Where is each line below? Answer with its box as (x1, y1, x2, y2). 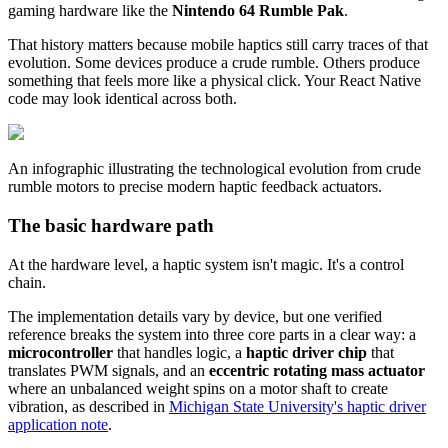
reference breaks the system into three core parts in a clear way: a (8, 325, 416, 343)
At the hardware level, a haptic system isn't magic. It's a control (8, 255, 404, 273)
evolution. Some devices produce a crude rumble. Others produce (8, 54, 420, 72)
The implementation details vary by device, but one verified (8, 307, 382, 325)
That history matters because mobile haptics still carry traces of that (8, 36, 428, 54)
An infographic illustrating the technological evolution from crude (8, 160, 421, 178)
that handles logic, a (113, 343, 246, 361)
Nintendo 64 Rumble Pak (172, 2, 344, 20)
